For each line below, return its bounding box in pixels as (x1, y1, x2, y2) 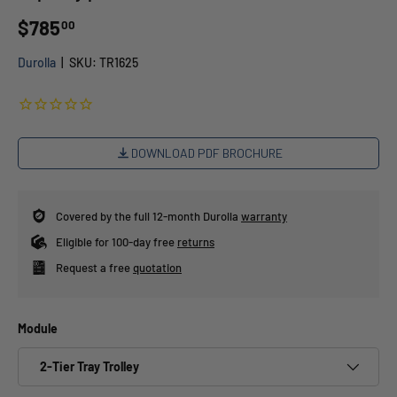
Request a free (56, 260, 133, 275)
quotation (133, 260, 182, 275)
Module (18, 320, 58, 336)
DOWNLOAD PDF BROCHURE (130, 144, 283, 160)
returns (177, 234, 214, 249)
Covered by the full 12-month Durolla (56, 208, 241, 223)
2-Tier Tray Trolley (40, 359, 139, 375)
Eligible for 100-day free (56, 234, 177, 249)
